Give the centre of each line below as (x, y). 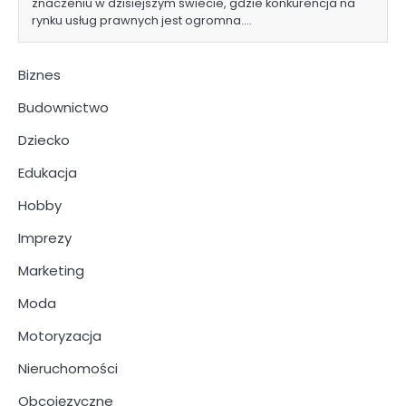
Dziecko (44, 140)
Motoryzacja (60, 335)
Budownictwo (63, 107)
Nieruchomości (68, 368)
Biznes (39, 74)
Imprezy (45, 237)
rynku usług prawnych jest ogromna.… (142, 20)
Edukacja (48, 172)
